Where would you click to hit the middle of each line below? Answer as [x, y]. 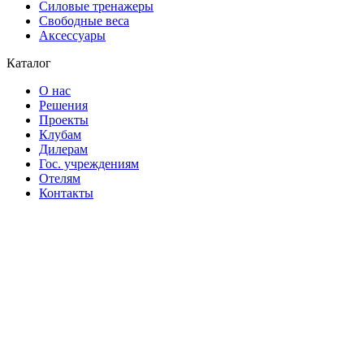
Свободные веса [84, 21]
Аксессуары [72, 35]
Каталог [29, 63]
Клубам [60, 134]
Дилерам [63, 149]
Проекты [64, 120]
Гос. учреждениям [89, 164]
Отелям [60, 178]
